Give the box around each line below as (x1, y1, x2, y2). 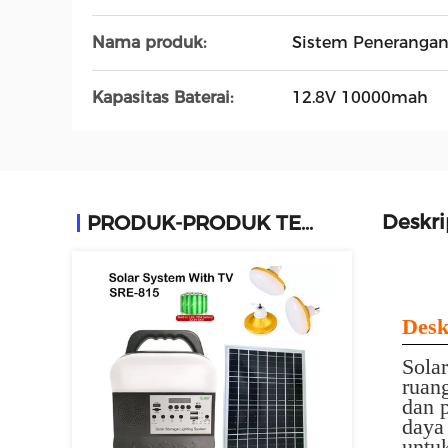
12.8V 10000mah (292, 88, 428, 107)
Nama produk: (92, 33, 206, 52)
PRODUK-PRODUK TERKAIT (301, 211, 313, 235)
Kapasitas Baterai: (92, 88, 233, 107)
